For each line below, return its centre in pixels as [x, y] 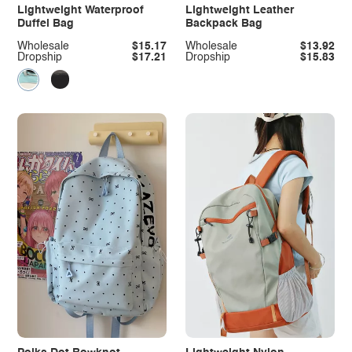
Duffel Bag [45, 23]
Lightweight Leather [239, 10]
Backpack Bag [224, 23]
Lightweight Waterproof [80, 10]
